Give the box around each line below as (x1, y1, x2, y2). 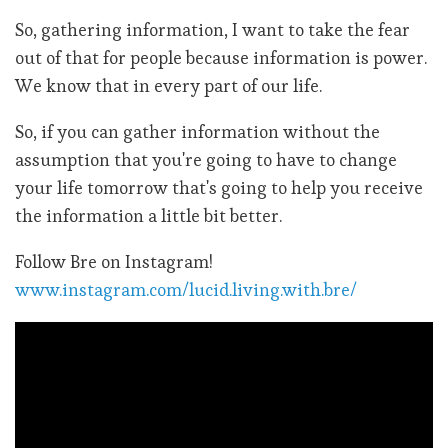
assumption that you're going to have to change (15, 148, 397, 172)
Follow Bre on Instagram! (15, 250, 213, 274)
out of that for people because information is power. (15, 46, 427, 70)
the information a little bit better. (15, 204, 282, 228)
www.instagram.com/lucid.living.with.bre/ (15, 278, 357, 302)
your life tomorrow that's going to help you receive (15, 176, 423, 200)
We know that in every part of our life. (15, 74, 322, 98)
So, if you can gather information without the (15, 120, 380, 144)
